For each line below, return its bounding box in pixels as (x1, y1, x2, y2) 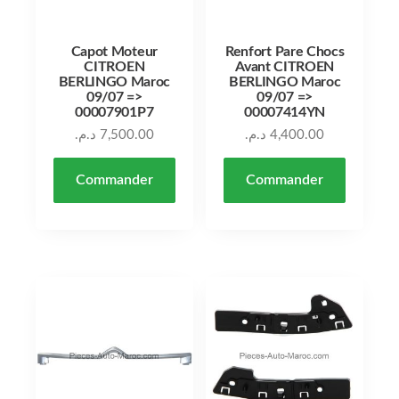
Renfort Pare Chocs (225, 44, 345, 59)
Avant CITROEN (235, 59, 335, 74)
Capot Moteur (70, 44, 158, 59)
